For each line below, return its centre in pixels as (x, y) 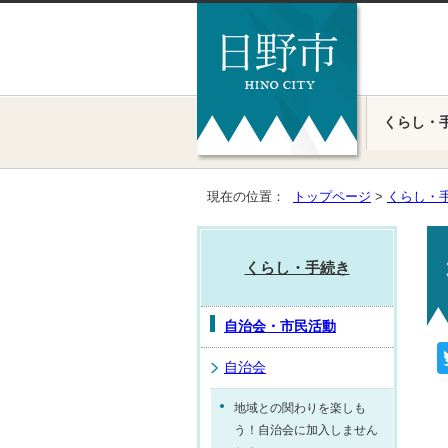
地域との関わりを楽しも (300, 408)
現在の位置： (250, 196)
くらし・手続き (297, 267)
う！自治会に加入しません (306, 430)
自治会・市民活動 (280, 326)
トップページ (332, 196)
